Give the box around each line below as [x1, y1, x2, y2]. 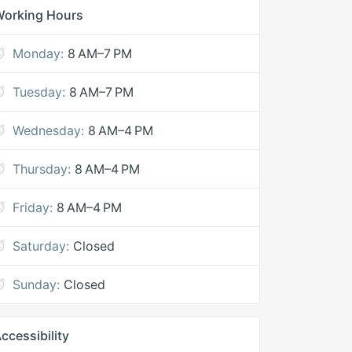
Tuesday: [13, 84, 66, 100]
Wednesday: [13, 123, 85, 138]
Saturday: [13, 238, 70, 254]
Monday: [13, 46, 64, 61]
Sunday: [13, 277, 60, 292]
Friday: [13, 200, 53, 215]
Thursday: [13, 161, 71, 177]
